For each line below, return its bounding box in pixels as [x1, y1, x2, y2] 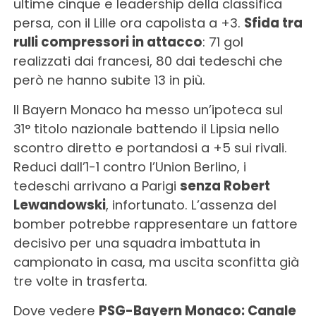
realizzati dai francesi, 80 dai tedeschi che [13, 52, 283, 71]
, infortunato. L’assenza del [105, 196, 276, 214]
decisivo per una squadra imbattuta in [13, 234, 260, 253]
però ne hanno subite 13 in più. [13, 71, 205, 90]
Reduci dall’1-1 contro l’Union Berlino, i [13, 158, 246, 176]
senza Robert [179, 177, 270, 195]
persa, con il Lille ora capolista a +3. [13, 14, 244, 32]
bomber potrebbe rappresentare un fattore [13, 215, 298, 233]
